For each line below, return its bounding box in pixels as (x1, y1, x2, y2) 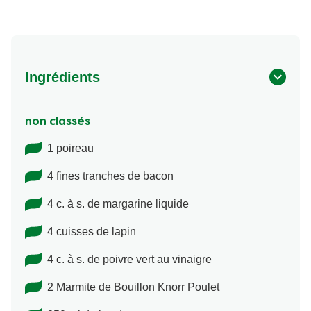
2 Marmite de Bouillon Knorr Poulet (47, 281, 219, 294)
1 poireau (47, 142, 94, 155)
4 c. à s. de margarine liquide (47, 198, 189, 210)
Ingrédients (25, 69, 100, 85)
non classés (25, 117, 90, 128)
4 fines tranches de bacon (47, 170, 174, 183)
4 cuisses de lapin (47, 226, 136, 238)
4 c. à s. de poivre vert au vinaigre (47, 253, 212, 266)
